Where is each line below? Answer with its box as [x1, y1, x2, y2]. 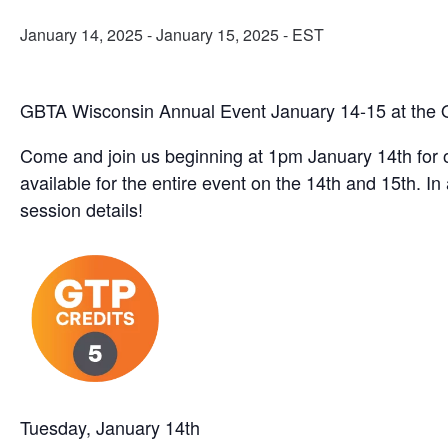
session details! [20, 196, 143, 222]
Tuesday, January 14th [20, 414, 200, 441]
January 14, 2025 [20, 23, 143, 46]
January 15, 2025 [156, 23, 279, 46]
